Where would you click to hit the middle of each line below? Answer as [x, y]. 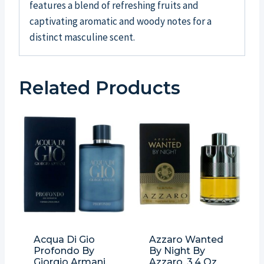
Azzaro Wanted [186, 239]
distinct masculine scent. [82, 37]
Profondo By [64, 250]
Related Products [100, 88]
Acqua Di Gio [64, 239]
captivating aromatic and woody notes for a [121, 22]
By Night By [177, 250]
